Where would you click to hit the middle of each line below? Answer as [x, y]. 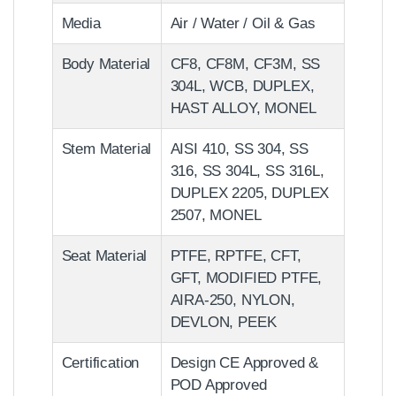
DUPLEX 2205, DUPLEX [250, 193]
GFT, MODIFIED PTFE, [246, 278]
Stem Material [107, 148]
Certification [100, 362]
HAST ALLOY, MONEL [243, 108]
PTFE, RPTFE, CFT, [236, 255]
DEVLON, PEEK [223, 322]
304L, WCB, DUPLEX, [242, 86]
